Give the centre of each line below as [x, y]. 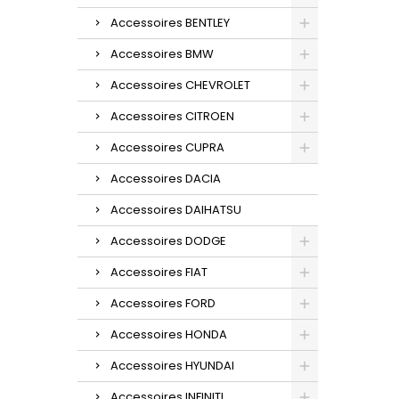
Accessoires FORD [163, 303]
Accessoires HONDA [169, 334]
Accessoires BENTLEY [170, 22]
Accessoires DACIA [166, 178]
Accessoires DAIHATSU [176, 209]
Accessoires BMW [162, 53]
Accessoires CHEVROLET [180, 85]
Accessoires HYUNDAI [172, 365]
